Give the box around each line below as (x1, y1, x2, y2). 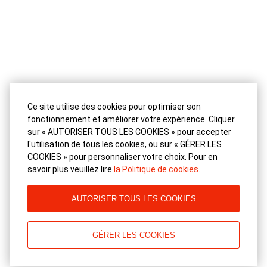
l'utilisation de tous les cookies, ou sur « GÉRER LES (27, 139, 222, 149)
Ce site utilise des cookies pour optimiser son (27, 102, 201, 111)
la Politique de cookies (114, 164, 198, 174)
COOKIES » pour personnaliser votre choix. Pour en (27, 152, 218, 162)
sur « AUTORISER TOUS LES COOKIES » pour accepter (27, 127, 231, 136)
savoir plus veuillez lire (27, 164, 114, 174)
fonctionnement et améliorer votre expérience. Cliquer (27, 114, 235, 124)
